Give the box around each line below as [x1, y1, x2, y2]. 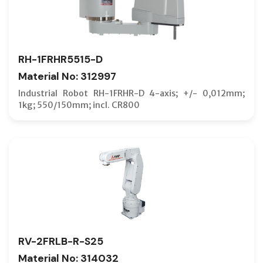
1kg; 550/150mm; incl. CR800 [18, 99, 140, 110]
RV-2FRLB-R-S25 [18, 234, 103, 248]
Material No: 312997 [18, 69, 116, 83]
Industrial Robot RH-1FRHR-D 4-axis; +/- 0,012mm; [18, 87, 245, 99]
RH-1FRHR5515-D [18, 52, 103, 66]
